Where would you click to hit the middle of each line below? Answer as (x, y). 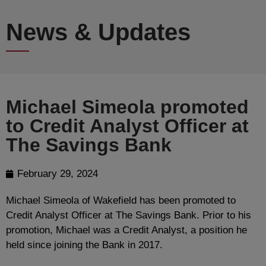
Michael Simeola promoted (127, 107)
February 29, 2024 (58, 174)
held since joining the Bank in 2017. (84, 245)
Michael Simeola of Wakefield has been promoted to (121, 201)
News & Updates (98, 32)
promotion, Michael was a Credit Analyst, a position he (126, 230)
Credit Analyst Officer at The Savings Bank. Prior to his (129, 216)
